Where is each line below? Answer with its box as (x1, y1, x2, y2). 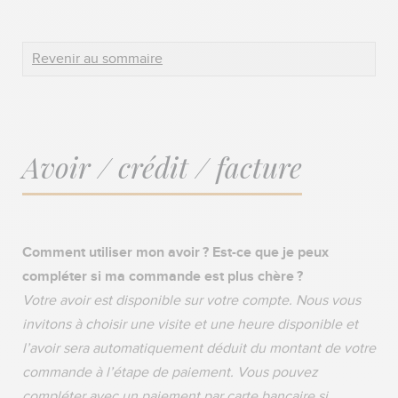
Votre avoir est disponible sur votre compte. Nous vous (22, 291, 361, 309)
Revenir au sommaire (32, 50, 163, 68)
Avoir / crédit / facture (22, 147, 302, 186)
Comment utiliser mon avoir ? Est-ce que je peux (22, 243, 329, 261)
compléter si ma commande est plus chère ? (22, 267, 310, 285)
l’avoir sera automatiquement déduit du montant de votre (22, 339, 376, 357)
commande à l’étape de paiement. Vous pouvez (22, 363, 318, 381)
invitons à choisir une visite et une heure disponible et (22, 315, 358, 333)
